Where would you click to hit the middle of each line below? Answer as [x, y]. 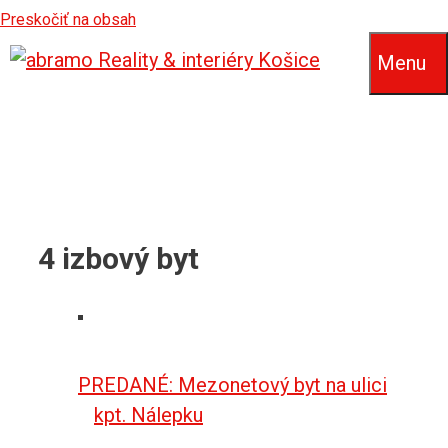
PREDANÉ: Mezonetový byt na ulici [232, 385]
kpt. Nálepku [148, 415]
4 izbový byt [118, 258]
